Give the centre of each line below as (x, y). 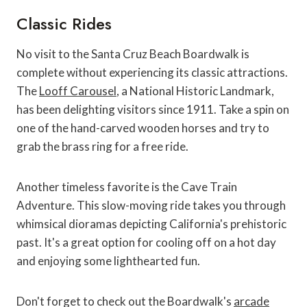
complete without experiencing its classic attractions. (152, 72)
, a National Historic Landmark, (195, 90)
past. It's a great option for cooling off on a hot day (146, 242)
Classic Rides (64, 23)
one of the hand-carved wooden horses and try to (143, 127)
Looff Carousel (78, 90)
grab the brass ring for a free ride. (102, 146)
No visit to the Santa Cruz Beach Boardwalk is (133, 53)
